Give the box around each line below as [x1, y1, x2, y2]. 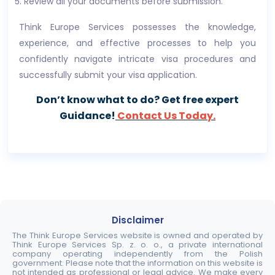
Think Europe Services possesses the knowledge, [19, 21, 256, 33]
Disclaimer [111, 214, 164, 227]
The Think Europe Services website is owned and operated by [12, 230, 263, 241]
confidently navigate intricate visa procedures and [19, 53, 256, 65]
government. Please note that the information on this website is [12, 257, 263, 269]
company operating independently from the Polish [12, 248, 263, 260]
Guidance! [60, 109, 115, 123]
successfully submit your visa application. [19, 69, 197, 81]
